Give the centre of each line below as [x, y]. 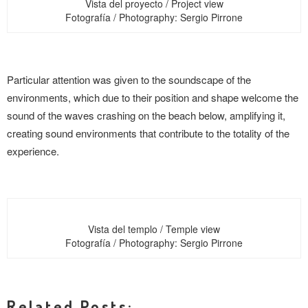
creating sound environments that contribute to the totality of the [148, 133]
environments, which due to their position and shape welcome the [153, 97]
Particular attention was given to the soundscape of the [129, 79]
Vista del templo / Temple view [154, 229]
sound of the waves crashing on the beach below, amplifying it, [146, 115]
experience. [33, 151]
